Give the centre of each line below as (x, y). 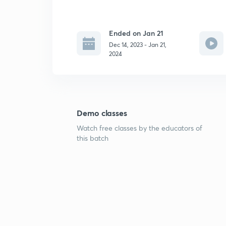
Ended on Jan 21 (136, 33)
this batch (93, 138)
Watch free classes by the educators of (139, 128)
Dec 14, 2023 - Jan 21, (138, 45)
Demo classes (102, 113)
